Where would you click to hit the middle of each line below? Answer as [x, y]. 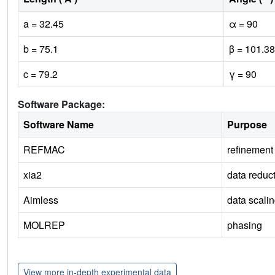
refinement [250, 150]
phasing [245, 225]
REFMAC [44, 150]
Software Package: [61, 104]
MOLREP [44, 225]
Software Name [59, 125]
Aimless [41, 200]
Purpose [247, 125]
